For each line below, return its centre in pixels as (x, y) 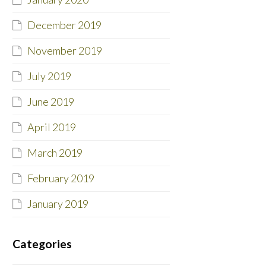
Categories (42, 244)
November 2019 (64, 51)
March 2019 (55, 153)
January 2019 (58, 204)
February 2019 (61, 178)
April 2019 (51, 127)
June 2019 (50, 102)
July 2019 (49, 76)
